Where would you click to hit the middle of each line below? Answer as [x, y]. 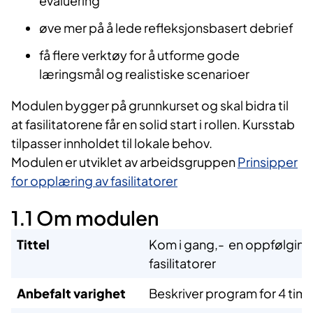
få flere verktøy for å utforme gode [139, 55]
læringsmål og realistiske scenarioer [144, 74]
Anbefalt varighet [71, 293]
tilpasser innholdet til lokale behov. [112, 143]
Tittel [33, 245]
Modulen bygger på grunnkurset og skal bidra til [150, 105]
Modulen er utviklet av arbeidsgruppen [124, 162]
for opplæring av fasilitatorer [94, 181]
